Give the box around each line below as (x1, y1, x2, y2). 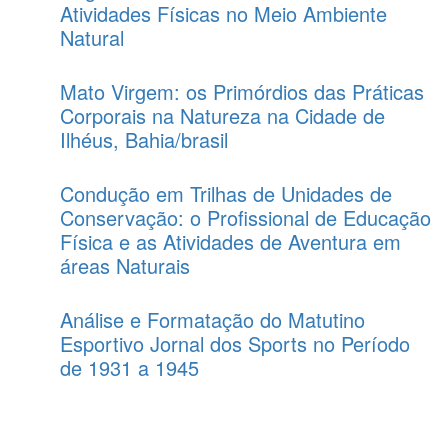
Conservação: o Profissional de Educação (60, 202, 431, 232)
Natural (60, 22, 124, 52)
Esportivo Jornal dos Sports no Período (60, 328, 410, 358)
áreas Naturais (60, 250, 190, 280)
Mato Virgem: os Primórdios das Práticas (60, 76, 424, 106)
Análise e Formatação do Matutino (60, 304, 365, 334)
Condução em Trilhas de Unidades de (60, 178, 392, 208)
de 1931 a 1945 (60, 352, 199, 382)
